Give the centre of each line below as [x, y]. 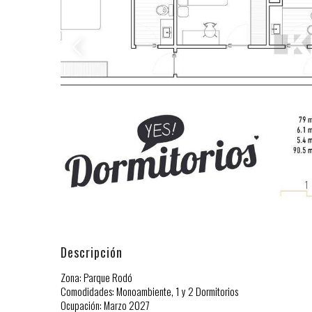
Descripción [92, 252]
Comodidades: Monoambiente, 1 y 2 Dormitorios [149, 291]
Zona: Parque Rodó [96, 278]
